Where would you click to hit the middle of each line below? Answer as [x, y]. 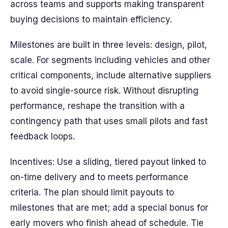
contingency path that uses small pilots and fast [109, 121]
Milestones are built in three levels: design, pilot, [109, 45]
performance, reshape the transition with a [97, 106]
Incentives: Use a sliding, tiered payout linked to [108, 162]
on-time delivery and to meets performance [99, 177]
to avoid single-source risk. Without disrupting [104, 91]
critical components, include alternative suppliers [111, 75]
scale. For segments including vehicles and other [110, 60]
